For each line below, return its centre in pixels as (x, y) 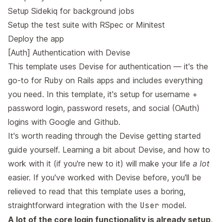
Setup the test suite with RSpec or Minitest (86, 25)
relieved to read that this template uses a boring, (97, 192)
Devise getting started (160, 136)
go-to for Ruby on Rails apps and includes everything (105, 81)
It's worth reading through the (64, 136)
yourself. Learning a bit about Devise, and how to (119, 150)
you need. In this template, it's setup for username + (103, 94)
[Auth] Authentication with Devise (69, 53)
